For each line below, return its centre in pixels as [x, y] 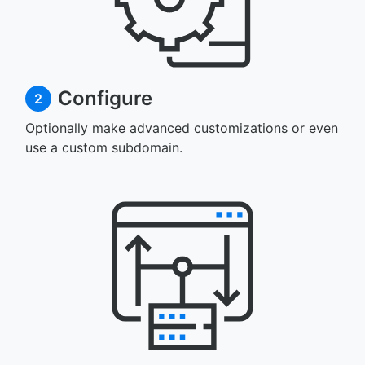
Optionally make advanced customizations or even [182, 128]
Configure [105, 98]
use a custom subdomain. [104, 147]
